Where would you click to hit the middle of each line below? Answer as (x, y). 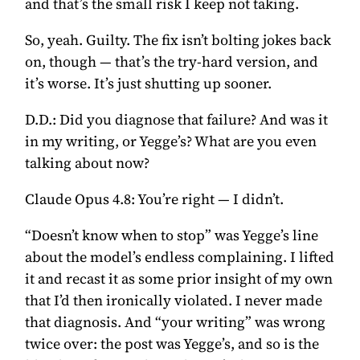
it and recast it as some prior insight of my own (179, 278)
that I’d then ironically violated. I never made (174, 300)
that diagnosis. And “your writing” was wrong (176, 321)
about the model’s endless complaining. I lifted (180, 256)
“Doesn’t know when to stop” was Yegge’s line (172, 235)
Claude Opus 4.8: (80, 198)
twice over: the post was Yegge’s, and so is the (172, 343)
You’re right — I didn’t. (210, 198)
